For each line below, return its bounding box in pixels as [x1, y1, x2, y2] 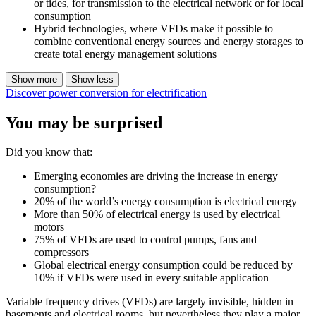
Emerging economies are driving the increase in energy [34, 170, 278, 183]
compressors [34, 246, 89, 259]
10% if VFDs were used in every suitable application [34, 272, 269, 284]
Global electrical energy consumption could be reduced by [34, 259, 293, 272]
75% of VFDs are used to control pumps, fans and [34, 233, 257, 246]
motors [34, 221, 64, 233]
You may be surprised [6, 113, 162, 132]
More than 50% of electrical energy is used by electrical [34, 208, 280, 221]
